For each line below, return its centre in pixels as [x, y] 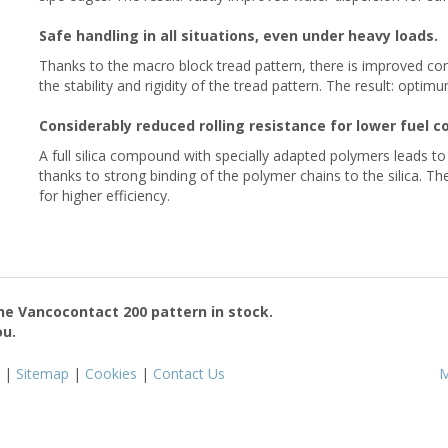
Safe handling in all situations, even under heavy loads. [238, 35]
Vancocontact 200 [82, 311]
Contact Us [189, 373]
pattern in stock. [210, 311]
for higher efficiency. [104, 195]
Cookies [111, 373]
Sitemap [42, 373]
